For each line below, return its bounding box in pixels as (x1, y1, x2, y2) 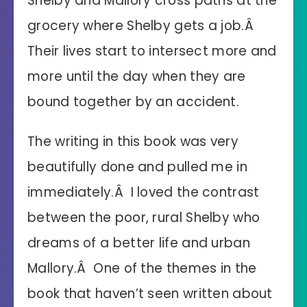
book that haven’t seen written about (27, 284, 273, 304)
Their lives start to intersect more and (27, 42, 277, 61)
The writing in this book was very (27, 132, 238, 151)
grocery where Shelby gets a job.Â (27, 16, 258, 36)
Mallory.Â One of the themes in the (27, 259, 257, 278)
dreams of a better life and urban (27, 234, 250, 253)
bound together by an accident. (27, 93, 239, 112)
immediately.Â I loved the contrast (27, 183, 260, 202)
